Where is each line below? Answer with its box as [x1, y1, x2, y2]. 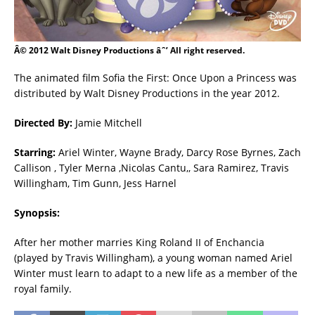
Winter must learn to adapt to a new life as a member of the [14, 266, 297, 280]
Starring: [14, 145, 56, 159]
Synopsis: [14, 205, 60, 219]
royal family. [14, 281, 72, 295]
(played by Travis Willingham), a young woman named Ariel [14, 250, 292, 264]
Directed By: [14, 115, 72, 129]
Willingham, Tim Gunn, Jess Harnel [14, 176, 176, 190]
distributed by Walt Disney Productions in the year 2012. [14, 86, 280, 100]
